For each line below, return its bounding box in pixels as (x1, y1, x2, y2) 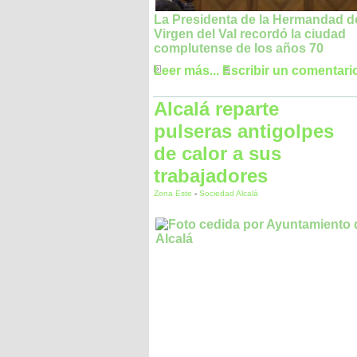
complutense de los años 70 (154, 41, 324, 56)
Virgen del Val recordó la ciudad (154, 27, 346, 41)
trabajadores (154, 165, 268, 186)
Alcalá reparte (154, 98, 279, 120)
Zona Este (154, 189, 194, 198)
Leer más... (154, 64, 219, 78)
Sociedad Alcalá (199, 189, 258, 198)
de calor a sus (154, 143, 281, 164)
